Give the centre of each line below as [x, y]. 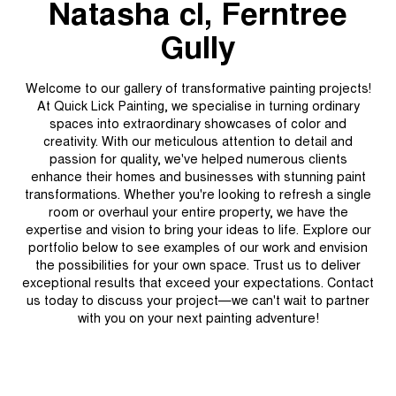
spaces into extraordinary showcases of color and [198, 126]
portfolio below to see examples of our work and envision [198, 249]
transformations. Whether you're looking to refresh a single [198, 196]
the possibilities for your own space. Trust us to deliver [198, 267]
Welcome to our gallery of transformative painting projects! [198, 90]
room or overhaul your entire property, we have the [198, 214]
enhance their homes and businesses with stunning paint [198, 179]
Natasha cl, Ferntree [198, 18]
